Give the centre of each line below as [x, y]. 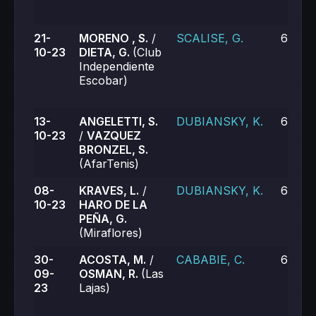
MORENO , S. [114, 38]
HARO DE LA [113, 205]
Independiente [117, 66]
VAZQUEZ [114, 135]
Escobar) [103, 80]
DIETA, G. [106, 52]
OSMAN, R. [110, 274]
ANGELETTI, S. [119, 121]
